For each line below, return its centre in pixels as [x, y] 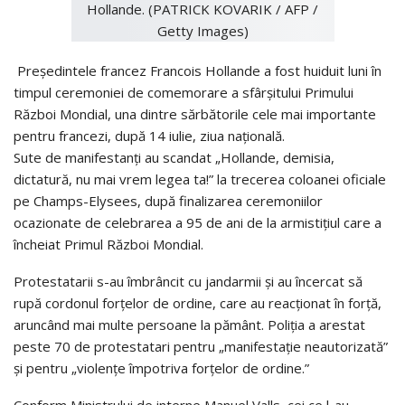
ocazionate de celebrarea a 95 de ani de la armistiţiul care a [198, 222]
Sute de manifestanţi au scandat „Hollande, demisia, [174, 157]
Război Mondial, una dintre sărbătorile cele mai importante [195, 113]
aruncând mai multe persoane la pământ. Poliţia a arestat [189, 324]
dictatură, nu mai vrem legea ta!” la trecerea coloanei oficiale [200, 179]
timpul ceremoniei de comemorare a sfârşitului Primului [184, 92]
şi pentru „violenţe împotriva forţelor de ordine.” [161, 367]
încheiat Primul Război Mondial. [108, 244]
